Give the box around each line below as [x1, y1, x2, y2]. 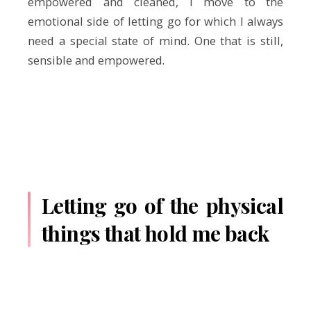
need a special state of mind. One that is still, [28, 32, 283, 49]
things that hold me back [42, 219, 269, 248]
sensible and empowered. [28, 51, 165, 68]
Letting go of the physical [42, 192, 283, 220]
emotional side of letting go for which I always [28, 12, 283, 29]
